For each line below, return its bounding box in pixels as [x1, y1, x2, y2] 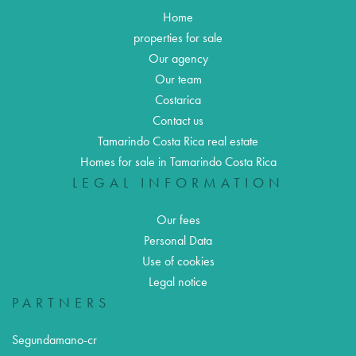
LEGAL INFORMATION [72, 174, 284, 192]
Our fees [156, 212, 200, 228]
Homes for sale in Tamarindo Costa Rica [79, 154, 277, 170]
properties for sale [133, 30, 222, 46]
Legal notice [149, 274, 207, 290]
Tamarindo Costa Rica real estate [98, 133, 258, 149]
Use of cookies [141, 253, 215, 269]
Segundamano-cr [12, 332, 97, 348]
